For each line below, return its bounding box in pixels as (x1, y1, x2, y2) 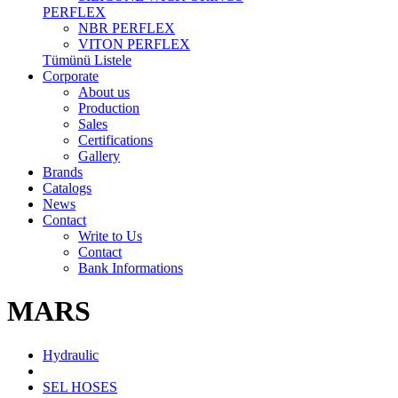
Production (78, 100, 139, 115)
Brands (43, 164, 83, 179)
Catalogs (43, 180, 92, 195)
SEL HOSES (43, 378, 117, 394)
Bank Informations (78, 260, 183, 275)
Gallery (78, 148, 120, 163)
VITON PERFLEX (78, 36, 190, 52)
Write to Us (78, 228, 142, 243)
